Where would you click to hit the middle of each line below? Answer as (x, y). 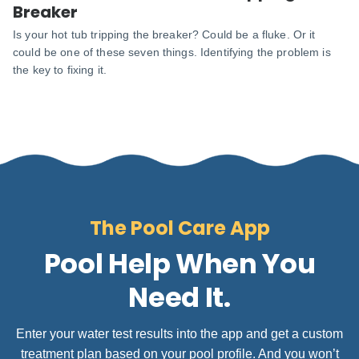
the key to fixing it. (60, 69)
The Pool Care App (179, 228)
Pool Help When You (179, 263)
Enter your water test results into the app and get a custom (179, 333)
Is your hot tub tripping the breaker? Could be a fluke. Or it (164, 34)
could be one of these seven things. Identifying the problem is (172, 52)
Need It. (179, 297)
